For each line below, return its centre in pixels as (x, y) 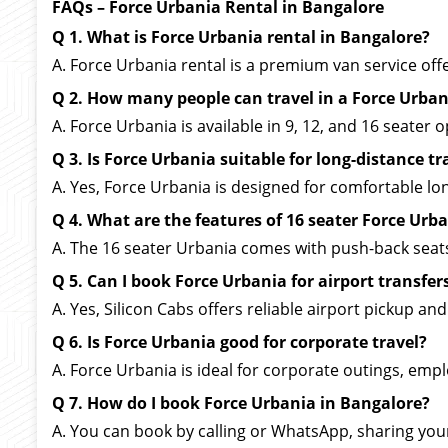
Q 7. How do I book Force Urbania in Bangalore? (241, 403)
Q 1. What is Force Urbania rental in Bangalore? (241, 37)
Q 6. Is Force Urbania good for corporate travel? (239, 342)
